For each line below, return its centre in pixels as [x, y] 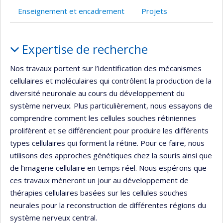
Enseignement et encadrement [71, 11]
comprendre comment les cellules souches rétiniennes [103, 118]
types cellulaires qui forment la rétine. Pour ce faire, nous [107, 143]
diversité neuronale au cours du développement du [97, 93]
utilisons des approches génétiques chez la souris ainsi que [111, 155]
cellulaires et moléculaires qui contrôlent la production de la [111, 80]
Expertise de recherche [85, 49]
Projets [154, 11]
